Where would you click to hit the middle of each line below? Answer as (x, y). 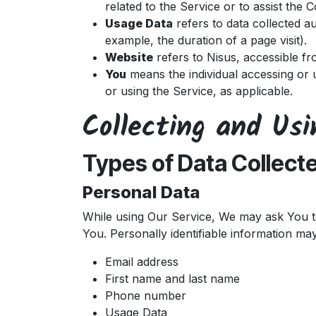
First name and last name (172, 279)
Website (129, 57)
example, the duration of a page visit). (206, 40)
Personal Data (141, 192)
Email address (142, 262)
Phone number (146, 296)
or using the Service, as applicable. (199, 91)
